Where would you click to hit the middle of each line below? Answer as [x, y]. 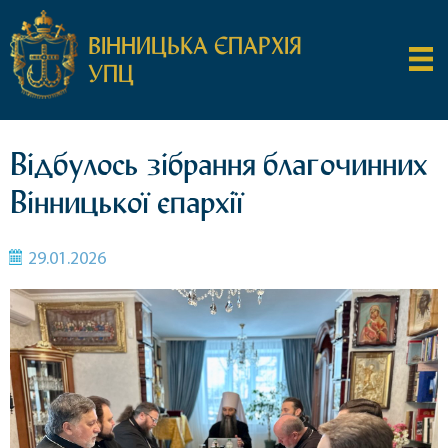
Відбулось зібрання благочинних [218, 164]
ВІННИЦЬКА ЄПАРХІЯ [195, 46]
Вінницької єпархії [126, 202]
